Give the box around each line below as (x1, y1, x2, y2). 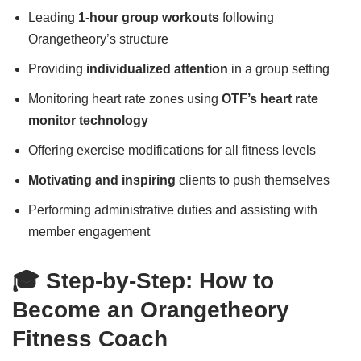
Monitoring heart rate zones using (28, 92, 222, 106)
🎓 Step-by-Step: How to (12, 268, 274, 293)
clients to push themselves (176, 173, 330, 187)
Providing (28, 62, 86, 76)
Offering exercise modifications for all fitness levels (28, 143, 316, 157)
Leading (28, 10, 78, 24)
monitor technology (28, 114, 148, 127)
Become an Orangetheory (12, 297, 289, 322)
